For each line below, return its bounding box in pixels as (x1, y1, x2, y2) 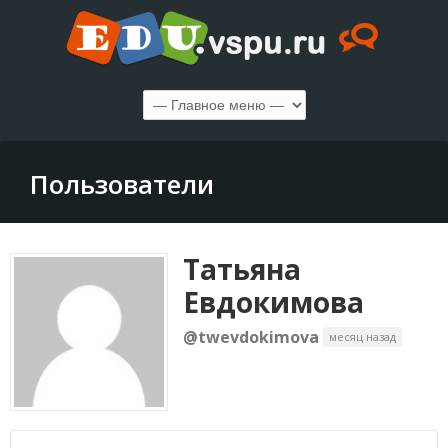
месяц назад (329, 329, 396, 344)
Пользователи (30, 166, 214, 202)
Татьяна (183, 250, 301, 288)
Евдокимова (183, 283, 364, 321)
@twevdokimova (183, 325, 319, 348)
